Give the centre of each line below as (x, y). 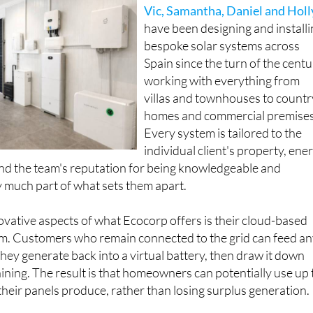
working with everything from (222, 81)
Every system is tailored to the (223, 133)
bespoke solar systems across (222, 46)
